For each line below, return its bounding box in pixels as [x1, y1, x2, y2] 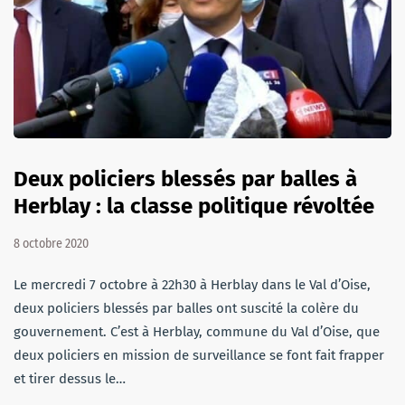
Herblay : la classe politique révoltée [14, 193, 374, 219]
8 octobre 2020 [14, 235, 89, 251]
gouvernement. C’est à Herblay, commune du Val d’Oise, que [14, 323, 380, 340]
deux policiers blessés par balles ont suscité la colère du [14, 299, 359, 316]
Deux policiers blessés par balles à [14, 165, 357, 192]
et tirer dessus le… [14, 370, 126, 387]
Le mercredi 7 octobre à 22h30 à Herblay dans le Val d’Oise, [14, 276, 371, 293]
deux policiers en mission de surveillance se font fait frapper [14, 346, 384, 363]
